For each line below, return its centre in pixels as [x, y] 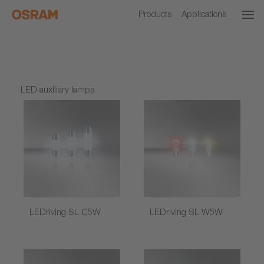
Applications [204, 14]
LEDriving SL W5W [186, 212]
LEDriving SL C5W [65, 212]
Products [155, 14]
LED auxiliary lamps [57, 89]
